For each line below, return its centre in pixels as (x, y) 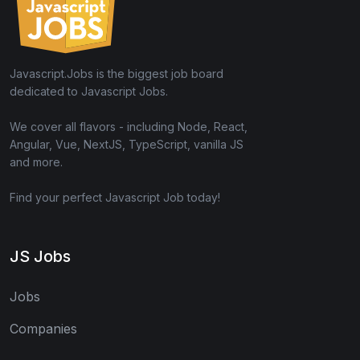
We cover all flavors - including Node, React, (129, 127)
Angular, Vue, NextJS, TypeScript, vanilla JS (127, 145)
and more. (36, 162)
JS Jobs (40, 257)
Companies (43, 329)
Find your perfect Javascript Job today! (115, 198)
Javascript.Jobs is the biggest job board (117, 74)
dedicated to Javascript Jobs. (89, 92)
